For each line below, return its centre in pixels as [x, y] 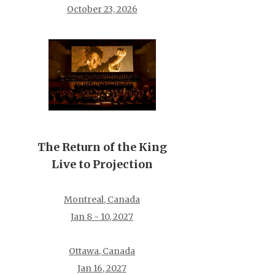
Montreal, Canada [102, 199]
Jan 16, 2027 [102, 268]
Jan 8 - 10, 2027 [102, 216]
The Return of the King [102, 147]
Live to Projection [102, 164]
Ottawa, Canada [102, 251]
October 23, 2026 [102, 10]
